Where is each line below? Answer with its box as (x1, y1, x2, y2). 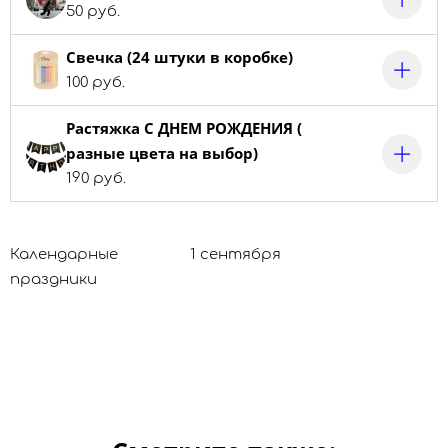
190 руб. (66, 170, 126, 188)
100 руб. (66, 74, 125, 92)
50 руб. (66, 3, 120, 21)
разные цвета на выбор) (66, 143, 258, 164)
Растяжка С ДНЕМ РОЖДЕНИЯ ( (66, 118, 302, 139)
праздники (10, 271, 97, 289)
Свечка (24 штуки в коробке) (66, 47, 293, 68)
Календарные (10, 246, 118, 264)
